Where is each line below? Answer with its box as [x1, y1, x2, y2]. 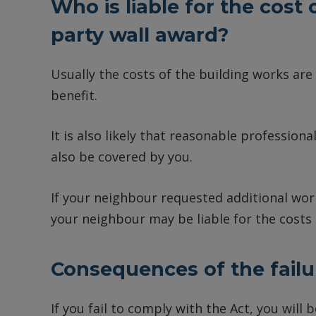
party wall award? [51, 23, 229, 47]
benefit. [51, 86, 97, 104]
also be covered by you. [51, 148, 193, 166]
